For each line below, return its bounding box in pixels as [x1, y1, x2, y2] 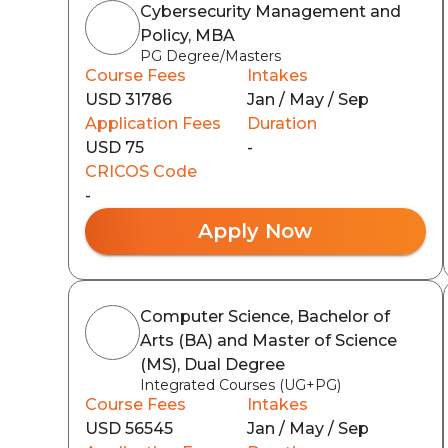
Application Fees [85, 113, 221, 133]
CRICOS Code [85, 161, 197, 181]
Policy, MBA [140, 25, 235, 45]
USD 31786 [85, 89, 172, 109]
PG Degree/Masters [140, 46, 281, 65]
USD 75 [85, 137, 144, 157]
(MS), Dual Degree [140, 354, 285, 374]
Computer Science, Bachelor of [140, 306, 390, 326]
